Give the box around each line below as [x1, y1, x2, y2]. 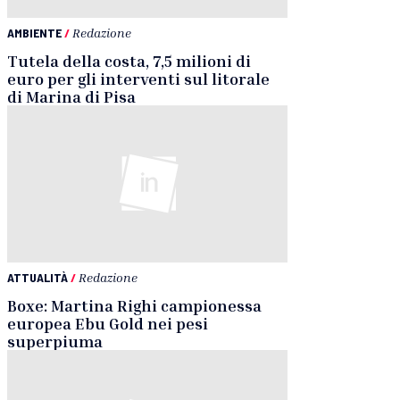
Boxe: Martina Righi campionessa [7, 296, 262, 316]
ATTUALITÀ [7, 270, 68, 286]
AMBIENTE [7, 24, 62, 40]
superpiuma [7, 331, 103, 352]
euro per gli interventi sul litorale [7, 68, 270, 88]
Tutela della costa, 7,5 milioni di [7, 50, 251, 71]
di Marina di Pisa [7, 86, 136, 106]
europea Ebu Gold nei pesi [7, 313, 208, 334]
